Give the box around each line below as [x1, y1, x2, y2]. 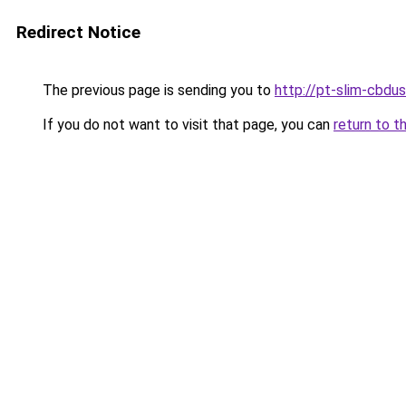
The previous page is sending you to [39, 82, 275, 99]
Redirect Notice [16, 22, 140, 43]
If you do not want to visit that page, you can [39, 116, 333, 133]
